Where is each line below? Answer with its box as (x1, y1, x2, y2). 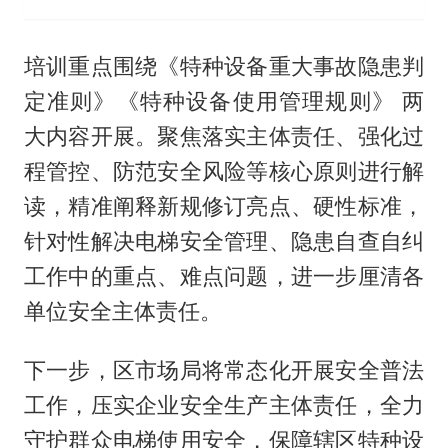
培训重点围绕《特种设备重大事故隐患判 (23, 53, 425, 80)
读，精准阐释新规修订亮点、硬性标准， (23, 193, 425, 220)
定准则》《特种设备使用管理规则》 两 (23, 88, 425, 115)
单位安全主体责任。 (23, 298, 222, 325)
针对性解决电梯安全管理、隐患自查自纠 (23, 228, 425, 255)
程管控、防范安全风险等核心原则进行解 (23, 158, 425, 185)
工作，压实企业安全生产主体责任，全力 (23, 392, 425, 419)
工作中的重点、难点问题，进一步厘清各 (23, 263, 425, 290)
